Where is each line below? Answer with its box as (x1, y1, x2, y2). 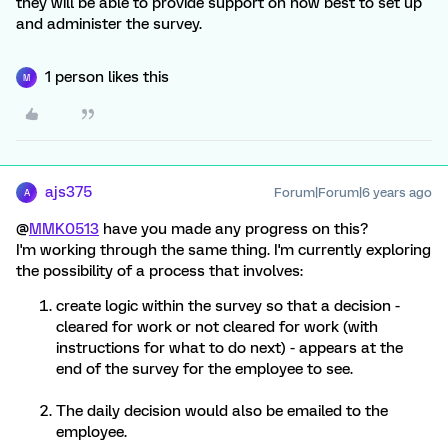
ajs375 (45, 183, 92, 201)
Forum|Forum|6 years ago (274, 185, 432, 200)
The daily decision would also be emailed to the (56, 402, 388, 420)
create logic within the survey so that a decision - (56, 297, 400, 315)
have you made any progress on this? (99, 220, 368, 238)
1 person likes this (45, 68, 169, 86)
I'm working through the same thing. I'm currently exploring (16, 241, 431, 259)
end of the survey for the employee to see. (56, 360, 353, 378)
